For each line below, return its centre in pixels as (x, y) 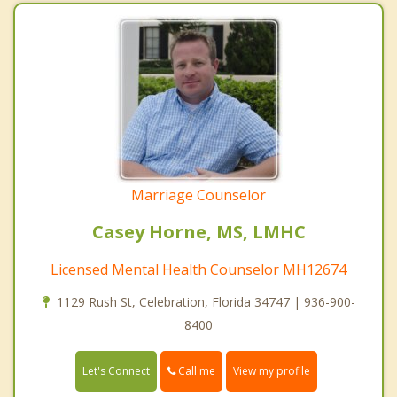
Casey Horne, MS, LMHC (198, 231)
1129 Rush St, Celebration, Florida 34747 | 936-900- (206, 301)
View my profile (272, 371)
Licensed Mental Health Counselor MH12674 (198, 269)
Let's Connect (116, 371)
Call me (195, 370)
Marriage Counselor (198, 195)
